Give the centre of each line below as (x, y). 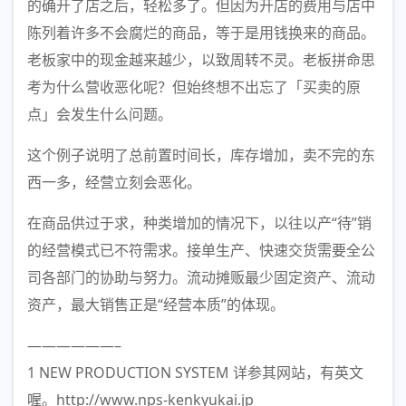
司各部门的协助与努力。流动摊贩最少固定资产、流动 (201, 277)
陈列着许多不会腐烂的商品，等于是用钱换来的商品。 (201, 33)
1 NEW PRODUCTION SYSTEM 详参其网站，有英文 (195, 372)
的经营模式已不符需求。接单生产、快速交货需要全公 (201, 250)
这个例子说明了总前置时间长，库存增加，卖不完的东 (201, 155)
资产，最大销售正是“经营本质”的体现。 (156, 304)
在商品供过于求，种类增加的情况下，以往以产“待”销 (199, 223)
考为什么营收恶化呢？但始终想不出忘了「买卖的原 (194, 87)
